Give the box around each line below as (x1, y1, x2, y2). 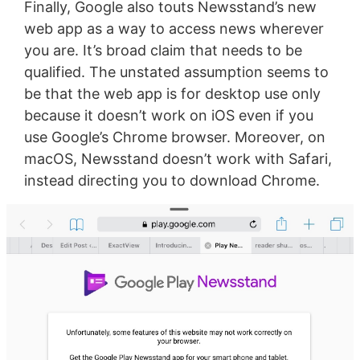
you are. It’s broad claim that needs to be (23, 41, 302, 59)
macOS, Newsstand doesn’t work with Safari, (23, 149, 332, 167)
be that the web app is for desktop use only (23, 84, 321, 102)
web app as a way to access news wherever (23, 19, 324, 37)
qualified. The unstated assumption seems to (23, 63, 329, 80)
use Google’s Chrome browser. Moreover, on (23, 128, 325, 145)
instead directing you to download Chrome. (23, 171, 320, 189)
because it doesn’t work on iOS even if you (23, 106, 313, 124)
